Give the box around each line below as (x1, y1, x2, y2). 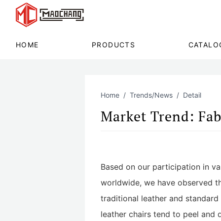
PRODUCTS (92, 40, 136, 49)
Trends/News (130, 91, 173, 99)
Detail (183, 91, 201, 99)
